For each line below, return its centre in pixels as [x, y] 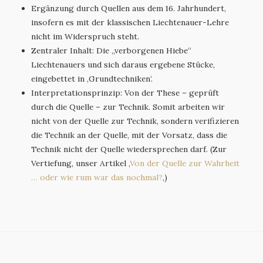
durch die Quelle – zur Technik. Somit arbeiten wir [128, 107]
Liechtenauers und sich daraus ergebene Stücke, [123, 64]
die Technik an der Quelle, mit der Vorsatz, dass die [129, 135]
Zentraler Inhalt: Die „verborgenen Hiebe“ [112, 50]
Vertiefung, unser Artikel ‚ [81, 163]
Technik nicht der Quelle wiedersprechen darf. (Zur [129, 149]
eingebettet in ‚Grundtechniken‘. [92, 78]
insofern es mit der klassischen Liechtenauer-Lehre [130, 22]
